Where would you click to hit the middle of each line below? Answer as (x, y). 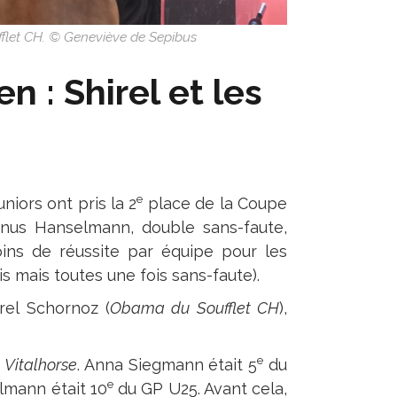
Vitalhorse (41, 365)
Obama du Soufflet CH (195, 308)
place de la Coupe (215, 203)
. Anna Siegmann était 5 (167, 365)
